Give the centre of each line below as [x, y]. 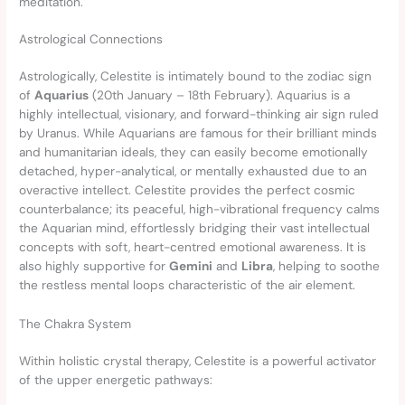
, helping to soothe [327, 266]
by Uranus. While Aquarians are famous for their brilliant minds [198, 133]
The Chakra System [75, 324]
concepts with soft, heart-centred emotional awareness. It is [193, 247]
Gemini [191, 266]
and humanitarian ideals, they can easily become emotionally [194, 152]
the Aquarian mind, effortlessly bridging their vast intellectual [195, 228]
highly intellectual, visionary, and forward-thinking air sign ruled [199, 114]
